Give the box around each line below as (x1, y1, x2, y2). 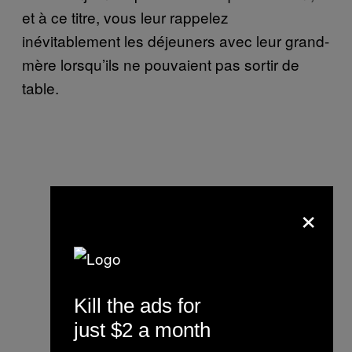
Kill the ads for (74, 294, 201, 317)
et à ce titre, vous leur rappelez (22, 6, 229, 28)
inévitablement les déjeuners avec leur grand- (22, 30, 329, 52)
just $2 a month (74, 318, 211, 342)
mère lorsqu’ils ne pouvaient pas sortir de (22, 53, 299, 75)
